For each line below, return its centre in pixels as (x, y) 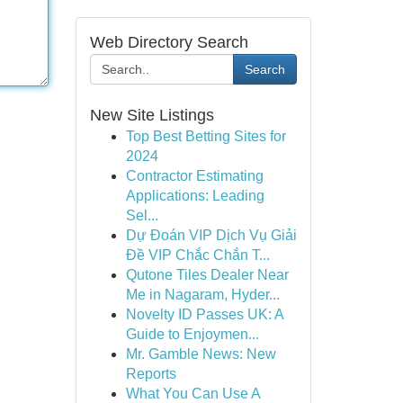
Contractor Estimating (194, 176)
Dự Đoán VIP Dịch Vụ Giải (211, 235)
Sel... (142, 215)
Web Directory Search (169, 42)
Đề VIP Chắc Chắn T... (197, 255)
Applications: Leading (195, 196)
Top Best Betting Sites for (206, 136)
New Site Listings (152, 115)
